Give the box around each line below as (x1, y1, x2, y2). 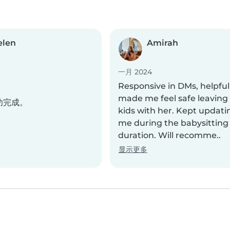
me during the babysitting (118, 118, 228, 128)
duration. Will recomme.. (118, 130, 221, 141)
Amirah (147, 38, 178, 48)
